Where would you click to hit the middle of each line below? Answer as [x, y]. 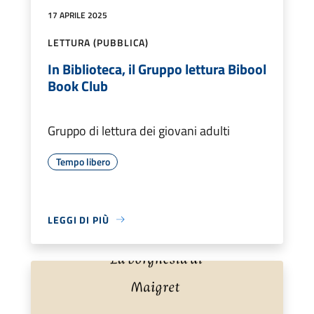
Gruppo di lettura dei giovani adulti [139, 130]
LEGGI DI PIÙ [78, 219]
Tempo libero [83, 161]
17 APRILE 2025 [77, 15]
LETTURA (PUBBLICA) [98, 42]
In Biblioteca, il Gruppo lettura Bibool [157, 69]
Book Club [78, 86]
